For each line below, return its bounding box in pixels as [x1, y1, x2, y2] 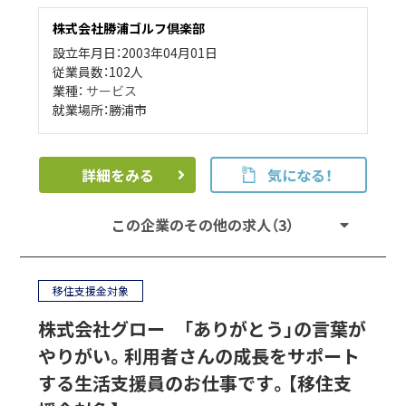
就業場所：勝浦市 [53, 100, 148, 119]
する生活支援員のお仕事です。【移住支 [38, 369, 353, 396]
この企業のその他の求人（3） [111, 213, 295, 236]
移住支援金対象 [53, 282, 130, 299]
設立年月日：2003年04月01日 [53, 43, 218, 62]
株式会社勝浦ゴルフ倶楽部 [53, 18, 206, 37]
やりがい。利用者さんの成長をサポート [38, 342, 361, 369]
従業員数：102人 [53, 62, 144, 81]
